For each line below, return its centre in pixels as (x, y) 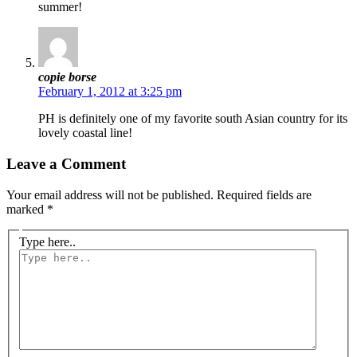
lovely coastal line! (85, 133)
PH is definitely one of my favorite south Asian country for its (193, 119)
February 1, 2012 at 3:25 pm (110, 92)
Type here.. (47, 242)
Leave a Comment (66, 163)
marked (27, 209)
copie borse (67, 77)
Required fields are (264, 194)
